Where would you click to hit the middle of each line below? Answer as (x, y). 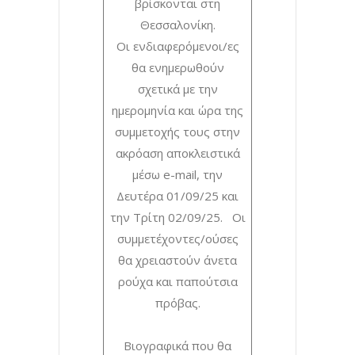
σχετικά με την (177, 88)
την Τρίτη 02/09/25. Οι (177, 217)
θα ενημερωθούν (177, 67)
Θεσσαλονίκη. (177, 24)
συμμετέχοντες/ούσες (177, 238)
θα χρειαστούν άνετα (177, 260)
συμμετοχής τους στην (177, 131)
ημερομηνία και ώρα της (177, 110)
